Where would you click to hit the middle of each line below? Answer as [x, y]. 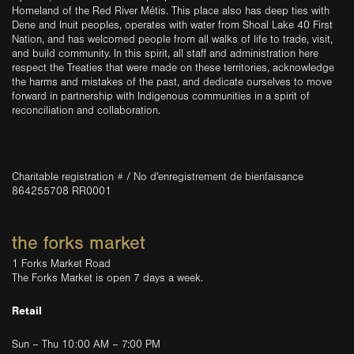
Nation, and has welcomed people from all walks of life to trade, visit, [172, 39]
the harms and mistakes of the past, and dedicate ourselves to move [172, 82]
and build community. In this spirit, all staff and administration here [165, 53]
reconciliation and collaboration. [86, 110]
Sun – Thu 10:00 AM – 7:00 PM [86, 344]
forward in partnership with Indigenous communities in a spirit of [161, 96]
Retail [27, 311]
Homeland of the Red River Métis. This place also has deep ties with [171, 11]
